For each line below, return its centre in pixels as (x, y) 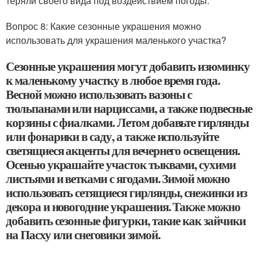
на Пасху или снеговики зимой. (83, 235)
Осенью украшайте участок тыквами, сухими (121, 164)
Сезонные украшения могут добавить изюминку (128, 66)
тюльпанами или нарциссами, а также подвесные (129, 108)
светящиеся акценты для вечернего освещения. (123, 150)
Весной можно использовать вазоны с (99, 94)
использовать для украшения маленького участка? (116, 40)
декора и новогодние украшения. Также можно (123, 206)
